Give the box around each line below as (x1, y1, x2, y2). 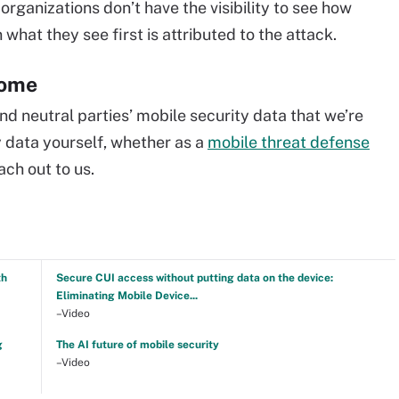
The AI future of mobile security (55, 338, 219, 351)
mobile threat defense (208, 133, 370, 151)
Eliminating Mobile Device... (55, 289, 198, 302)
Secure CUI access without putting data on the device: (55, 272, 333, 284)
